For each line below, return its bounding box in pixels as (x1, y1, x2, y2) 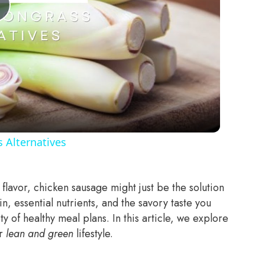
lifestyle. (73, 226, 113, 242)
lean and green (6, 226, 73, 242)
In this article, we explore (112, 211, 228, 227)
